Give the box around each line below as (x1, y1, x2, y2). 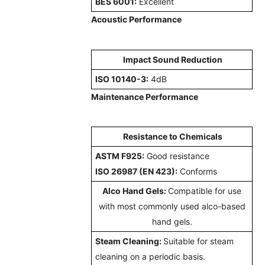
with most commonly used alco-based (98, 201, 245, 212)
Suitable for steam (163, 236, 234, 247)
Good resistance (144, 151, 210, 161)
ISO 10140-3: (95, 73, 149, 84)
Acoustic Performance (91, 14, 182, 24)
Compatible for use (168, 186, 242, 196)
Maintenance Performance (91, 91, 199, 102)
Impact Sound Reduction (121, 54, 223, 64)
